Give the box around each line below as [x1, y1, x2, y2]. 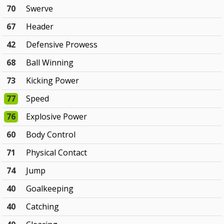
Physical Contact [26, 147, 87, 158]
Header [26, 21, 54, 32]
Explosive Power [26, 111, 87, 122]
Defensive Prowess [26, 39, 98, 50]
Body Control [26, 129, 76, 140]
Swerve [26, 3, 53, 14]
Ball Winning [26, 57, 74, 68]
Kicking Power [26, 75, 79, 86]
